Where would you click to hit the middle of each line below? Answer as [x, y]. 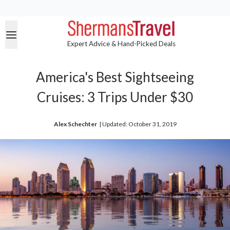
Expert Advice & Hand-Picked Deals [121, 44]
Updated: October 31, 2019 [139, 124]
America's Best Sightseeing [115, 77]
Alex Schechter [75, 124]
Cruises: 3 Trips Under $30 [115, 97]
